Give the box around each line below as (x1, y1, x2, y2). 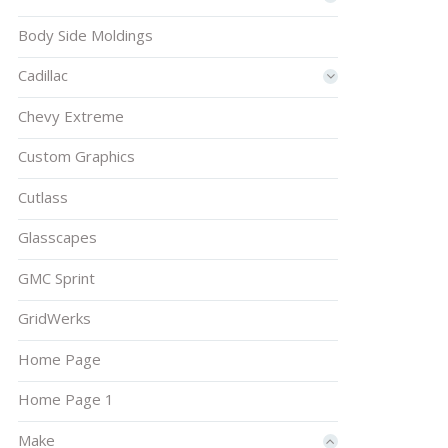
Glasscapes (17, 227, 97, 248)
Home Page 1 (17, 389, 114, 410)
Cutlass (17, 186, 68, 207)
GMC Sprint (17, 267, 95, 288)
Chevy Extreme (17, 105, 124, 126)
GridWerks (17, 308, 91, 329)
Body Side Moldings (17, 24, 153, 45)
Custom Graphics (17, 146, 135, 167)
